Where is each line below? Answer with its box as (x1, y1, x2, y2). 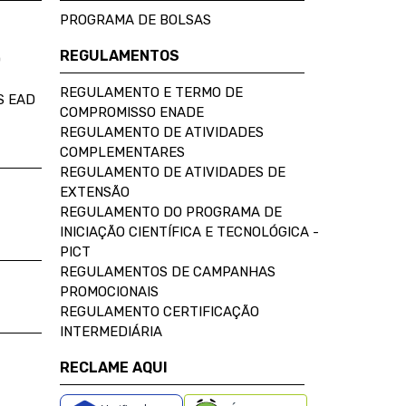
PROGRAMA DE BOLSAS (60, 11, 211, 28)
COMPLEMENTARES (60, 143, 185, 160)
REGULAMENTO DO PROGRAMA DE (60, 203, 282, 220)
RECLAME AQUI (60, 358, 168, 376)
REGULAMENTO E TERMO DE (60, 83, 243, 101)
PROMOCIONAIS (60, 283, 159, 300)
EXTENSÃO (60, 183, 130, 200)
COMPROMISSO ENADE (60, 103, 204, 121)
